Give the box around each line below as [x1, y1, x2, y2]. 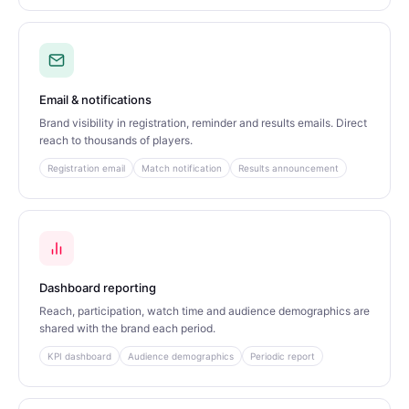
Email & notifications [39, 91, 152, 107]
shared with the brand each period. [39, 320, 215, 335]
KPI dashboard [47, 350, 111, 362]
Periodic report [250, 350, 315, 362]
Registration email [47, 162, 125, 173]
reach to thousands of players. [39, 132, 193, 147]
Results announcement [238, 162, 339, 173]
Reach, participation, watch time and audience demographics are [39, 303, 370, 318]
